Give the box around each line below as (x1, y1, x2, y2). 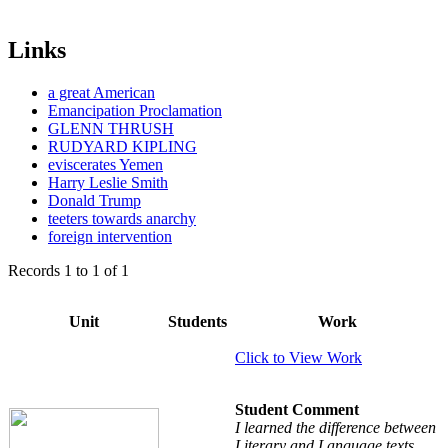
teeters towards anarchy (48, 209, 196, 227)
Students (167, 312, 227, 330)
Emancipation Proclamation (48, 101, 222, 119)
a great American (48, 83, 155, 101)
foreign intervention (48, 227, 172, 245)
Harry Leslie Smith (48, 173, 168, 191)
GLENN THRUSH (48, 119, 174, 137)
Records (8, 261, 64, 279)
